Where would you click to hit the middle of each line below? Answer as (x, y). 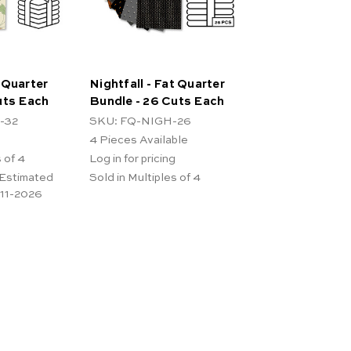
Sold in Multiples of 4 (145, 177)
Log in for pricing (132, 159)
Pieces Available (144, 140)
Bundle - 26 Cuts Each (157, 101)
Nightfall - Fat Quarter (157, 84)
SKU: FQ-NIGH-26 (140, 121)
